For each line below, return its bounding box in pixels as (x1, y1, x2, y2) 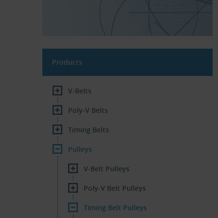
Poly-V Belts (68, 106, 108, 115)
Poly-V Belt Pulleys (84, 183, 146, 193)
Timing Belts (68, 125, 109, 134)
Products (52, 57, 82, 67)
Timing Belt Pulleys (84, 203, 147, 212)
